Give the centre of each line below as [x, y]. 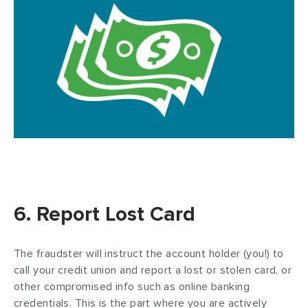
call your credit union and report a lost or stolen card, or [153, 270]
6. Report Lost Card [104, 214]
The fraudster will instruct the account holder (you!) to [149, 253]
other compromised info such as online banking [132, 286]
